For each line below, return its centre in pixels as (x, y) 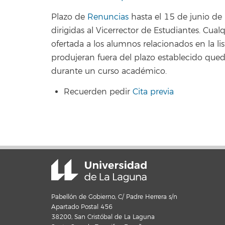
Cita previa (153, 92)
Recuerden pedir (98, 92)
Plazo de (69, 17)
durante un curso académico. (109, 71)
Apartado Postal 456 (82, 207)
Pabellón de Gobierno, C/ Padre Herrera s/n (114, 197)
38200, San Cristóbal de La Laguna (103, 217)
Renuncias (108, 17)
